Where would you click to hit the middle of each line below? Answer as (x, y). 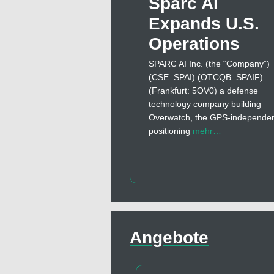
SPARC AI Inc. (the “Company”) (209, 64)
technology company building (205, 104)
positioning (171, 131)
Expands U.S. (204, 24)
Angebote (169, 238)
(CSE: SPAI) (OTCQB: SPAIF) (206, 77)
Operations (194, 44)
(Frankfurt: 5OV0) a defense (203, 91)
